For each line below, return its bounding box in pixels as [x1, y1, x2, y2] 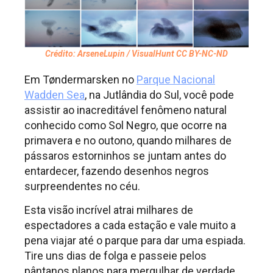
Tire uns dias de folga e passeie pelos [24, 249, 207, 263]
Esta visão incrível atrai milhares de [24, 204, 193, 217]
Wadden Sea [24, 88, 85, 101]
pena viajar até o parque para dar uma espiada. [24, 234, 246, 247]
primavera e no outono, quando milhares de [24, 133, 232, 147]
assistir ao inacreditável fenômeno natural [24, 103, 227, 116]
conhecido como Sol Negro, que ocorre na [24, 118, 227, 132]
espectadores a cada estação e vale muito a [24, 219, 236, 232]
